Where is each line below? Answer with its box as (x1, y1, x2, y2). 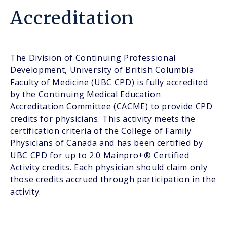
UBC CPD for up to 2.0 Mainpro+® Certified (10, 149, 190, 161)
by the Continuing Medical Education (10, 89, 161, 100)
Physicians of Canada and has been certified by (10, 137, 203, 149)
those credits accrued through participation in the (10, 174, 216, 185)
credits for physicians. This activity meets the (10, 113, 196, 125)
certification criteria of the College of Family (10, 125, 192, 137)
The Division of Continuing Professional (10, 52, 176, 64)
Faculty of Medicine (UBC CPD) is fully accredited (10, 77, 208, 88)
